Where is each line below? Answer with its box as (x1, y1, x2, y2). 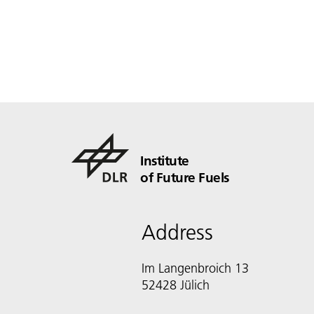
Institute (140, 152, 189, 169)
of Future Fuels (140, 169, 229, 186)
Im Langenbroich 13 (142, 260, 249, 276)
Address (142, 220, 213, 245)
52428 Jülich (142, 277, 210, 293)
